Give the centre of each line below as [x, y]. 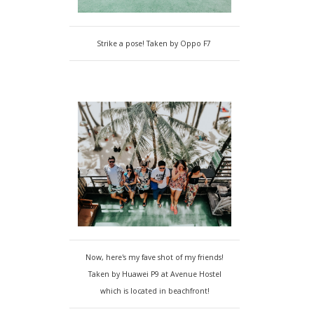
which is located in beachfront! [155, 291]
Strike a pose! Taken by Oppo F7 [155, 44]
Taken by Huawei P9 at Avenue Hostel [155, 274]
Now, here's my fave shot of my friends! [155, 258]
